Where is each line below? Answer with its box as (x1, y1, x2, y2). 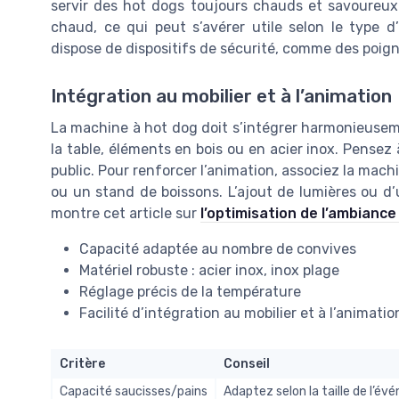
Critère (60, 356, 105, 372)
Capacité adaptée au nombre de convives (79, 240, 356, 258)
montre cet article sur (51, 205, 200, 223)
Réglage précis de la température (79, 283, 301, 301)
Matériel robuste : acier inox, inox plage (79, 262, 339, 280)
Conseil (224, 356, 270, 372)
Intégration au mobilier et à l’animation (51, 85, 392, 108)
